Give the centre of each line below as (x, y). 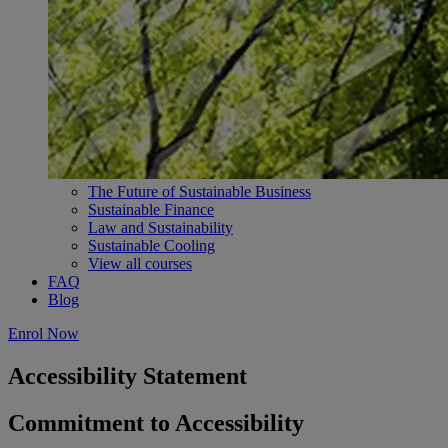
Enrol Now (43, 333)
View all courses (140, 263)
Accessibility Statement (127, 375)
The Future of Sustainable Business (199, 191)
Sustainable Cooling (151, 245)
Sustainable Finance (151, 209)
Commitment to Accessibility (156, 422)
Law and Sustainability (160, 227)
